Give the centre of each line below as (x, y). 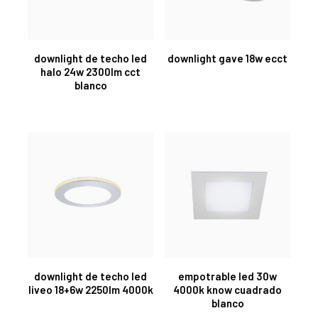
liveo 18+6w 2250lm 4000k (91, 289)
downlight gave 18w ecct (227, 58)
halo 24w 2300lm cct (91, 71)
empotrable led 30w (227, 276)
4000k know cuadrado (227, 289)
